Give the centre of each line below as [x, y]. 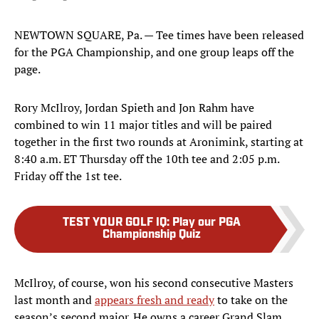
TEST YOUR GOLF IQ [115, 223]
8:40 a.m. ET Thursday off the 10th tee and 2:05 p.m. [147, 159]
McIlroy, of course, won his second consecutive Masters [154, 283]
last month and [54, 300]
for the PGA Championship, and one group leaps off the [154, 52]
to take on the [251, 300]
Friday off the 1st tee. [68, 176]
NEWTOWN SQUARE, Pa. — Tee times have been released [159, 35]
